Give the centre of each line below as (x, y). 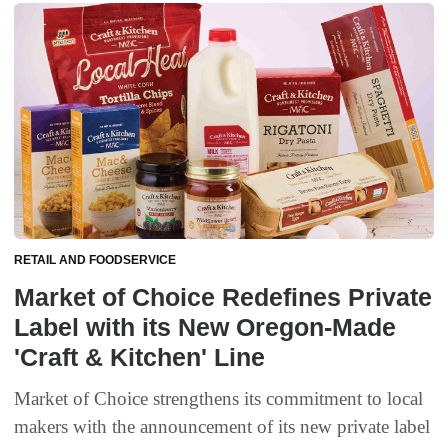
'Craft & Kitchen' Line (139, 357)
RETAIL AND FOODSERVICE (95, 260)
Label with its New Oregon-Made (205, 327)
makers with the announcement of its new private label (222, 427)
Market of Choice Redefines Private (223, 297)
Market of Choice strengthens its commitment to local (218, 399)
